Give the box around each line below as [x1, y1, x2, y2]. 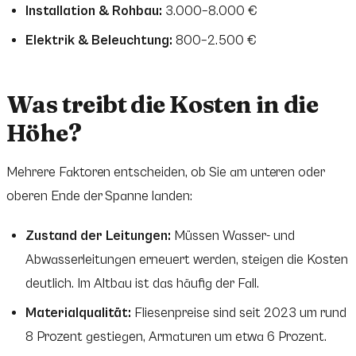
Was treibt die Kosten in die [6, 89, 319, 119]
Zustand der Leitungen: [25, 227, 171, 244]
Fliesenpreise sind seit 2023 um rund [131, 304, 346, 321]
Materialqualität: [25, 304, 131, 321]
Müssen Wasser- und [171, 227, 295, 244]
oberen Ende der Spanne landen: [6, 188, 192, 204]
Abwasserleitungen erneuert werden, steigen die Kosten [25, 251, 348, 268]
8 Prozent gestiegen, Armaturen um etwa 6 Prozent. [25, 328, 327, 345]
